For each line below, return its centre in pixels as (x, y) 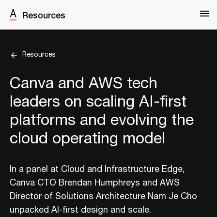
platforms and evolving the (102, 120)
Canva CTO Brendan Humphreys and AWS (95, 183)
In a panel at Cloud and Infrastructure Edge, (97, 170)
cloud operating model (87, 139)
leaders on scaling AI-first (98, 102)
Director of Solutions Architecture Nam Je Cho (103, 197)
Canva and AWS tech (84, 84)
